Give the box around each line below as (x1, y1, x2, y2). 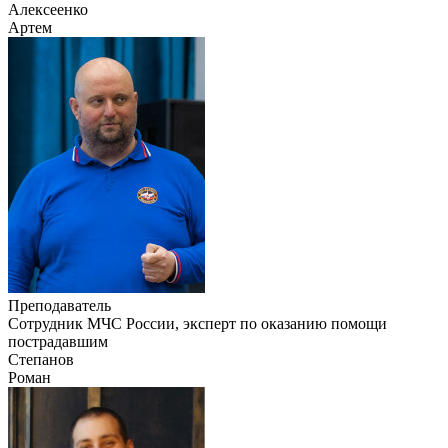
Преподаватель (8, 296, 111, 314)
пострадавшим (8, 332, 108, 350)
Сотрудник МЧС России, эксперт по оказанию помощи (8, 314, 387, 332)
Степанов (8, 350, 74, 368)
